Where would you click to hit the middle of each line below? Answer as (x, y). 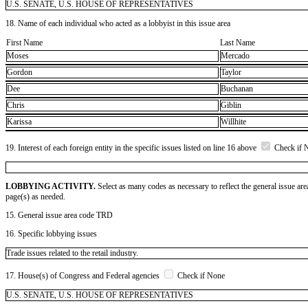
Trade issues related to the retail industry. (72, 253)
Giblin (231, 106)
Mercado (235, 56)
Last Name (238, 42)
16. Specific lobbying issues (51, 233)
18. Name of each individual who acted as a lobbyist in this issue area (118, 23)
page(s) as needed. (35, 196)
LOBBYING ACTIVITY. (51, 186)
